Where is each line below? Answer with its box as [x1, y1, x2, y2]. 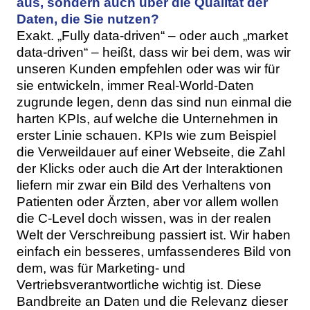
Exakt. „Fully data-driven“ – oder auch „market [17, 28, 288, 44]
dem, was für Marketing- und [17, 261, 185, 276]
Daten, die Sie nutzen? [17, 12, 159, 27]
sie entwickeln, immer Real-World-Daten [17, 78, 254, 93]
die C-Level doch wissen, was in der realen [17, 211, 271, 226]
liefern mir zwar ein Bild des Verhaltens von [17, 178, 271, 193]
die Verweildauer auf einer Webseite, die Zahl [17, 145, 285, 160]
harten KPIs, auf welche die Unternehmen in [17, 111, 278, 127]
